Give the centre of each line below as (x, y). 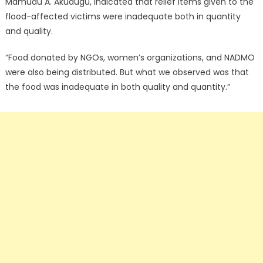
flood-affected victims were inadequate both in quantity (123, 17)
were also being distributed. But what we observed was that (127, 73)
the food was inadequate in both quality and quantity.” (117, 87)
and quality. (29, 31)
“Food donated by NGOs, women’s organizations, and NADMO (130, 58)
